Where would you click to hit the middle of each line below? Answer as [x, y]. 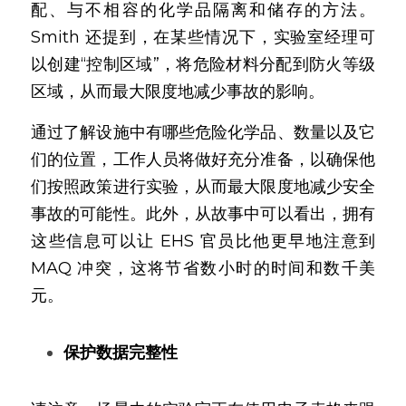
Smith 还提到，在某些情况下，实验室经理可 [203, 37]
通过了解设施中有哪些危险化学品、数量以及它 [203, 132]
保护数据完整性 [121, 353]
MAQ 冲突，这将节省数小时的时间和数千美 [203, 268]
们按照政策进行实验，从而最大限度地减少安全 [203, 187]
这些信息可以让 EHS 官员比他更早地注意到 [203, 241]
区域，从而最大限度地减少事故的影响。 [178, 92]
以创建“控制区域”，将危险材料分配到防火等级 [203, 64]
